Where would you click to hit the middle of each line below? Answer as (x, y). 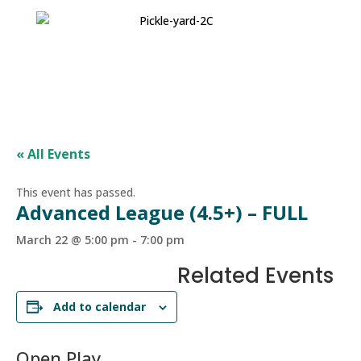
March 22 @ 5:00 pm (73, 240)
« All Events (53, 154)
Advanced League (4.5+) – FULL (162, 212)
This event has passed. (76, 192)
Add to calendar (100, 307)
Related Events (255, 276)
